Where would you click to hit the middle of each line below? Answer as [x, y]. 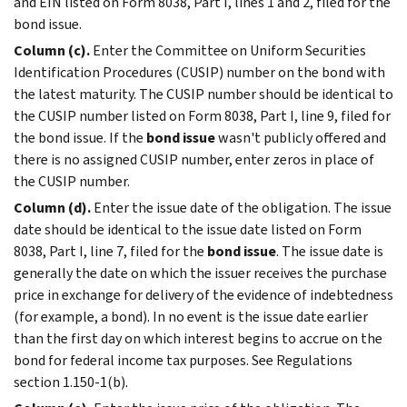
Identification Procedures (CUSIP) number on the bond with [199, 72]
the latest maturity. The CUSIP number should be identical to [203, 94]
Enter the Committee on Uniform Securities [229, 50]
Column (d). [52, 207]
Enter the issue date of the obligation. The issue [243, 207]
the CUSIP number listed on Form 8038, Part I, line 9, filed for [202, 115]
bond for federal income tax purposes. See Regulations [183, 360]
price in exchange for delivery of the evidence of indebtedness [203, 294]
